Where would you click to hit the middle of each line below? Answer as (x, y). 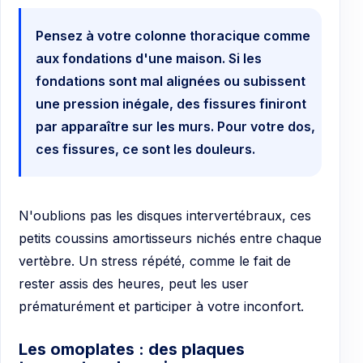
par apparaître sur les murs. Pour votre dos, (175, 127)
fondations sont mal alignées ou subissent (171, 81)
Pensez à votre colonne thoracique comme (173, 36)
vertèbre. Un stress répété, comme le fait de (155, 261)
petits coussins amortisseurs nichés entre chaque (170, 239)
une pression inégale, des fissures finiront (171, 104)
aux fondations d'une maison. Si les (149, 59)
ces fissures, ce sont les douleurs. (145, 149)
